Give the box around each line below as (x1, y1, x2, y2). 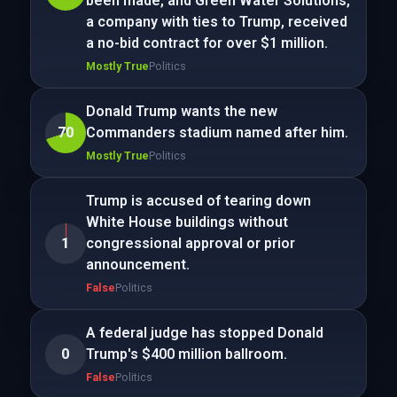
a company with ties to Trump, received (85, 13, 347, 30)
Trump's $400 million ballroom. (85, 346, 287, 362)
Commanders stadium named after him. (85, 124, 348, 141)
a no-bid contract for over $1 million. (85, 35, 328, 51)
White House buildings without (85, 214, 288, 230)
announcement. (85, 256, 190, 273)
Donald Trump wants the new (85, 103, 277, 120)
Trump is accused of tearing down (85, 192, 311, 209)
